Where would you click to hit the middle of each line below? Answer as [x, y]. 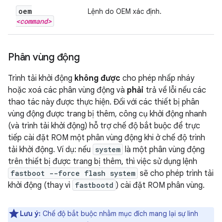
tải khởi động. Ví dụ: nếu [50, 150]
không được [97, 78]
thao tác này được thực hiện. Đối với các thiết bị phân [104, 102]
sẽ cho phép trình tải [176, 173]
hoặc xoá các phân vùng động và [67, 90]
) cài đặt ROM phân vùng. [160, 185]
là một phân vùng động [164, 150]
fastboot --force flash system [73, 173]
